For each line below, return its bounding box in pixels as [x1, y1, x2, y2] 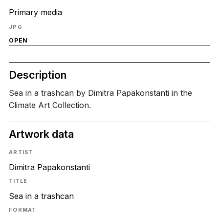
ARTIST [8, 148, 34, 155]
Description [8, 68, 66, 81]
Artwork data [8, 128, 74, 141]
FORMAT [8, 206, 37, 214]
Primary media [8, 7, 62, 17]
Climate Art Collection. [8, 100, 91, 110]
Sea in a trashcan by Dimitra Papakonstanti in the [8, 88, 192, 98]
